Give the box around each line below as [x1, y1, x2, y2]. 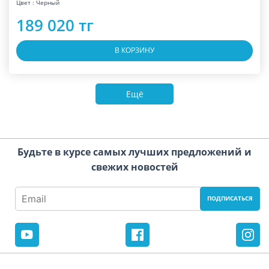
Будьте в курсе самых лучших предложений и [17, 145, 252, 159]
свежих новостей [91, 160, 178, 174]
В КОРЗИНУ [115, 44, 154, 55]
